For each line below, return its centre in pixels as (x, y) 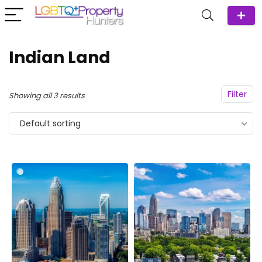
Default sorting (50, 123)
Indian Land (60, 58)
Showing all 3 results (47, 96)
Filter (237, 94)
